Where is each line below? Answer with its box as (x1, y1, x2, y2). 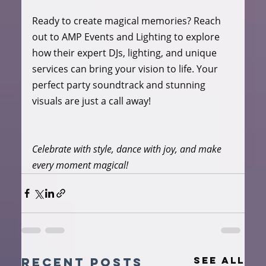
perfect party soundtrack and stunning (31, 78, 208, 91)
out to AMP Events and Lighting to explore (31, 30, 222, 43)
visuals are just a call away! (31, 94, 151, 107)
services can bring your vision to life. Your (31, 62, 220, 75)
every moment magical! (31, 158, 128, 172)
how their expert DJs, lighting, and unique (31, 46, 219, 59)
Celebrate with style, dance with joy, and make (31, 142, 224, 156)
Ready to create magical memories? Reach (31, 14, 223, 27)
